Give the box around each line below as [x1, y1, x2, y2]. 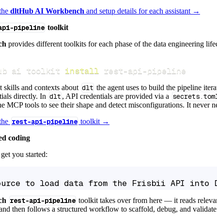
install [64, 65, 99, 76]
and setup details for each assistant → [84, 6, 200, 15]
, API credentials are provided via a [62, 92, 171, 100]
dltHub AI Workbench [10, 6, 84, 15]
